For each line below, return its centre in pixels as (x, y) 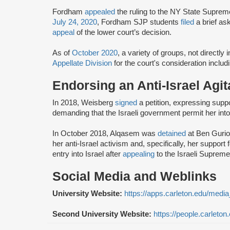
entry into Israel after (88, 154)
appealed (100, 12)
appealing (139, 154)
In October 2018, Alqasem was (105, 133)
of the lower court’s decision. (123, 32)
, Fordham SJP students (139, 22)
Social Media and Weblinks (135, 176)
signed (127, 102)
